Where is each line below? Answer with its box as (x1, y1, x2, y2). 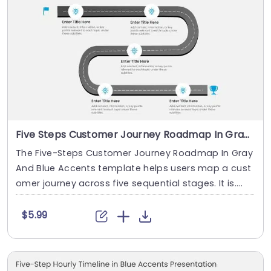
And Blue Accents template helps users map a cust (16, 162, 252, 175)
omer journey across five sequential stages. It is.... (16, 177, 243, 190)
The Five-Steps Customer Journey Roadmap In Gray (16, 147, 253, 160)
